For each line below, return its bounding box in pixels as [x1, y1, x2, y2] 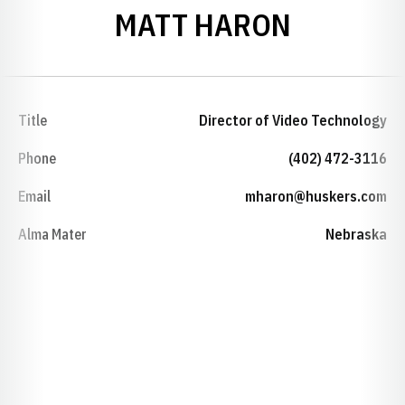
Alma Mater [18, 225, 87, 243]
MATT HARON [114, 5, 291, 44]
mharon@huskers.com [245, 187, 387, 205]
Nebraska [325, 225, 387, 243]
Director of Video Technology [199, 111, 387, 129]
